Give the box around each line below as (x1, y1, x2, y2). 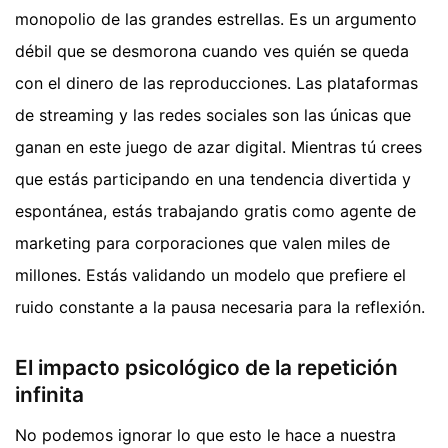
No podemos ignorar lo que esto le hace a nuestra (15, 424, 396, 445)
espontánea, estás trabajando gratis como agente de (15, 201, 416, 222)
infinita (15, 382, 84, 408)
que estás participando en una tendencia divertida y (15, 169, 411, 190)
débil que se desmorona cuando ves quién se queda (15, 41, 409, 62)
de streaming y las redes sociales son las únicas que (15, 105, 411, 126)
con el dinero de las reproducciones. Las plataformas (15, 73, 418, 94)
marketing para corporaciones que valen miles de (15, 233, 390, 254)
